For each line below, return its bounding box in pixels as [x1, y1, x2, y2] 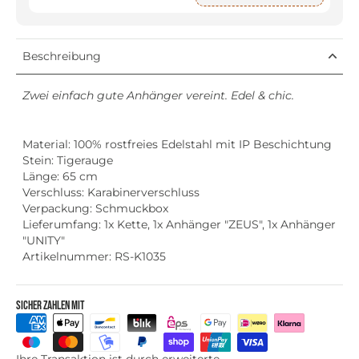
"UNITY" [22, 233, 65, 247]
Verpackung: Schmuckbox [22, 201, 168, 215]
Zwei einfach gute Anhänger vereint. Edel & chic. [22, 88, 294, 102]
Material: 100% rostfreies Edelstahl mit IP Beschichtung [22, 137, 332, 151]
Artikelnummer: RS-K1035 [22, 249, 166, 263]
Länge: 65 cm [22, 169, 98, 183]
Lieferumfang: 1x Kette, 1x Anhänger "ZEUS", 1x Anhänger [22, 217, 336, 231]
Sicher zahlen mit [16, 297, 84, 313]
